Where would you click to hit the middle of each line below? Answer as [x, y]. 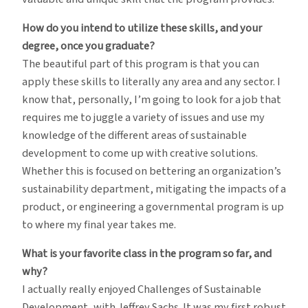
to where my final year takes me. [99, 224]
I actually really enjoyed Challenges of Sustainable [142, 290]
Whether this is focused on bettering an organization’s [152, 171]
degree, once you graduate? [88, 46]
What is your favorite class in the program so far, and [147, 254]
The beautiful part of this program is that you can [141, 64]
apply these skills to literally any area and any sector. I [151, 81]
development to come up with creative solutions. [140, 153]
